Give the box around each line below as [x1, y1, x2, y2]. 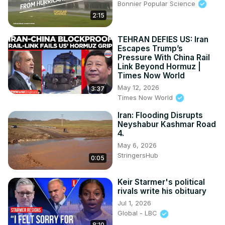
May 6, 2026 [118, 141, 157, 150]
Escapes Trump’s [118, 43, 183, 53]
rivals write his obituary [118, 186, 206, 196]
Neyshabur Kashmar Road [118, 120, 216, 130]
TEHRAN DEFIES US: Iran [118, 34, 208, 44]
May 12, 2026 [118, 83, 159, 91]
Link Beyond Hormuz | [118, 61, 201, 71]
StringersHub [118, 151, 158, 160]
